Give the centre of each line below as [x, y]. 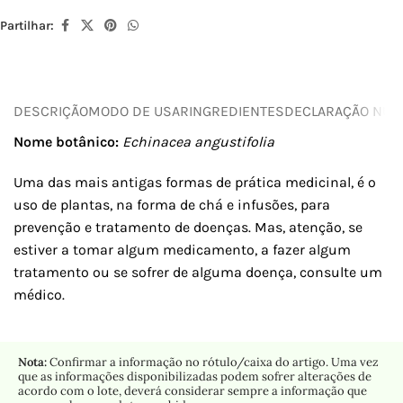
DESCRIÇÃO [51, 112]
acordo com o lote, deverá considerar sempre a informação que [193, 390]
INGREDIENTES [237, 112]
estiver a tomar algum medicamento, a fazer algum [182, 249]
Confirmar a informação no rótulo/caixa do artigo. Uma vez [213, 362]
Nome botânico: [68, 141]
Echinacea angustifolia [198, 141]
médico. [39, 294]
